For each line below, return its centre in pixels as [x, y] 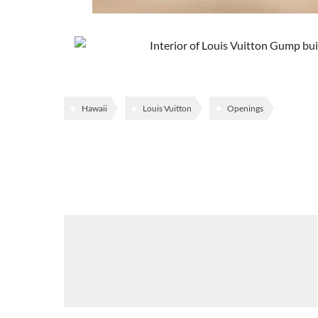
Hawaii [94, 108]
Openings [245, 108]
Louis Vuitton [167, 108]
